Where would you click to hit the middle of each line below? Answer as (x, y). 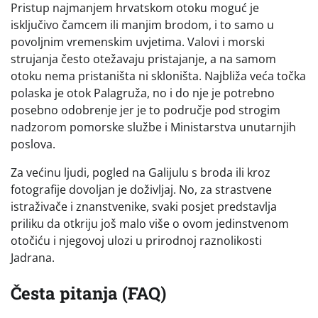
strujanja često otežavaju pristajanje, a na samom (143, 59)
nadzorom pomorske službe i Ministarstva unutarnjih (153, 127)
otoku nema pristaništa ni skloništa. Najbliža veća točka (158, 76)
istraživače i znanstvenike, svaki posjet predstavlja (144, 207)
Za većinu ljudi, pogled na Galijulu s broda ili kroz (141, 173)
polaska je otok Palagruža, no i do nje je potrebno (143, 93)
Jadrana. (33, 258)
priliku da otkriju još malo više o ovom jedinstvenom (150, 224)
